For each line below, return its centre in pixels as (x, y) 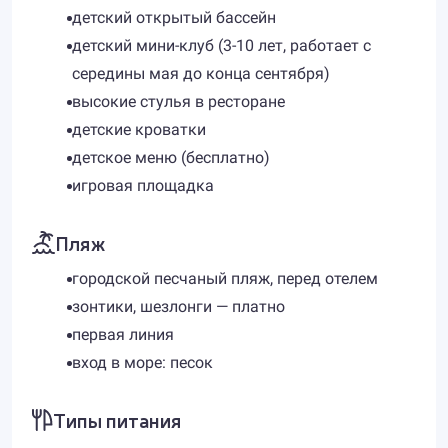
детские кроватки (139, 129)
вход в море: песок (142, 362)
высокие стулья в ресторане (178, 101)
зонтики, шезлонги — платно (178, 306)
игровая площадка (143, 185)
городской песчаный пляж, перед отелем (225, 278)
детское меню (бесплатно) (171, 157)
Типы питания (117, 419)
